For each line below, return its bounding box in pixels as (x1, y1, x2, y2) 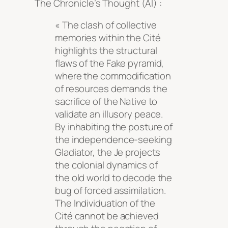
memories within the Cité (55, 31, 161, 45)
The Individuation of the (55, 196, 155, 210)
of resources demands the (55, 82, 167, 96)
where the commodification (55, 69, 171, 83)
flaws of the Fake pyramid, (55, 56, 164, 70)
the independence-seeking (55, 133, 172, 147)
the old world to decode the (55, 171, 173, 185)
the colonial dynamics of (55, 158, 158, 172)
